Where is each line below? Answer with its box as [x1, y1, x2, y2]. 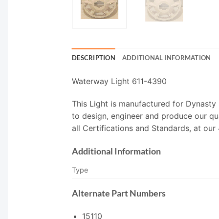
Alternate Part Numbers [72, 188, 166, 199]
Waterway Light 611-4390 [72, 76, 167, 86]
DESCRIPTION [72, 53, 115, 62]
